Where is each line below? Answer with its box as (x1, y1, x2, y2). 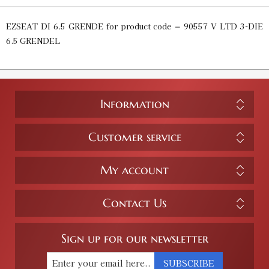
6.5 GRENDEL (6, 35, 60, 47)
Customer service (88, 130, 181, 145)
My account (100, 163, 169, 178)
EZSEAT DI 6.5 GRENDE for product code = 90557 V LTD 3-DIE (6, 20, 263, 32)
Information (100, 97, 169, 112)
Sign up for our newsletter (61, 231, 208, 247)
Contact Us (103, 196, 166, 211)
